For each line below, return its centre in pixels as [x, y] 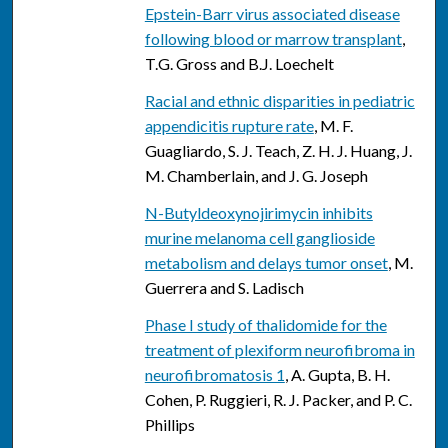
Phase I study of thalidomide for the [265, 325]
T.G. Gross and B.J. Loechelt [239, 64]
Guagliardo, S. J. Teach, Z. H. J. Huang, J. [278, 151]
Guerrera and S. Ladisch [224, 288]
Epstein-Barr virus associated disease [272, 14]
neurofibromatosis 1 [214, 375]
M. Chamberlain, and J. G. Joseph [256, 176]
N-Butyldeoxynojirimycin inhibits [258, 213]
